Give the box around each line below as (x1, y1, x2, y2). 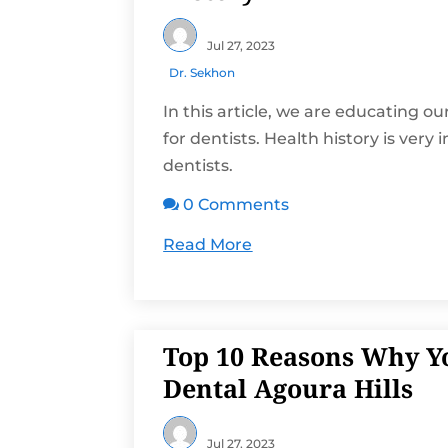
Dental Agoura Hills (163, 370, 414, 405)
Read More (163, 235, 253, 255)
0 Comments (183, 195, 290, 215)
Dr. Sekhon (169, 65, 236, 81)
